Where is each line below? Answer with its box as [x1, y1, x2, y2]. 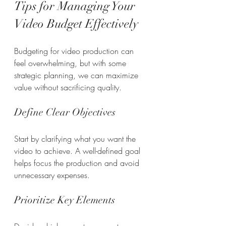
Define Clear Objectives [14, 105, 116, 119]
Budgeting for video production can [14, 45, 136, 56]
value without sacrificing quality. [14, 81, 122, 93]
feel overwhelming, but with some [14, 57, 129, 69]
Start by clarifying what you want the [14, 133, 138, 144]
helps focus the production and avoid [14, 157, 142, 168]
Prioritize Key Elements [14, 193, 115, 206]
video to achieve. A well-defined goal [14, 145, 143, 156]
